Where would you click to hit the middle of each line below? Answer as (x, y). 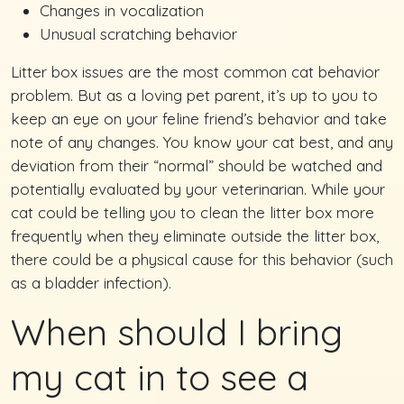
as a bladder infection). (91, 282)
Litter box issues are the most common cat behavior (195, 71)
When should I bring (177, 331)
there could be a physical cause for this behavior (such (202, 259)
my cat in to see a (160, 376)
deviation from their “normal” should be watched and (197, 165)
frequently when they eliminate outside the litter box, (195, 235)
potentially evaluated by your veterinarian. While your (198, 188)
